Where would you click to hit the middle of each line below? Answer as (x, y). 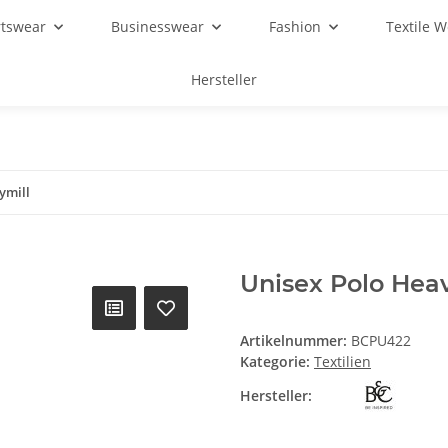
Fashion (295, 26)
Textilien (342, 362)
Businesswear (157, 26)
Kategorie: (277, 362)
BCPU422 (381, 341)
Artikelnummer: (295, 341)
